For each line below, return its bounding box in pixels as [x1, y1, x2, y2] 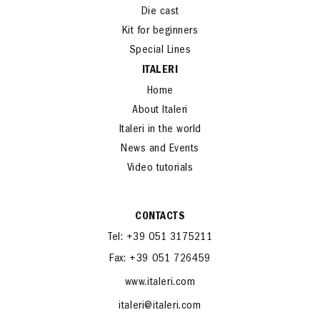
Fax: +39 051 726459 [109, 253, 211, 265]
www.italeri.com [124, 276, 196, 289]
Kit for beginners [121, 25, 199, 37]
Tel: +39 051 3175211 [108, 231, 212, 244]
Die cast [141, 6, 179, 18]
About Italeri [132, 104, 188, 116]
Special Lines [129, 44, 191, 56]
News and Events [121, 143, 199, 155]
